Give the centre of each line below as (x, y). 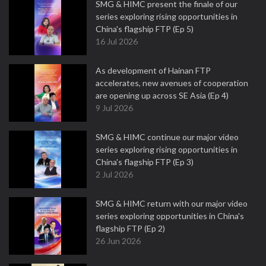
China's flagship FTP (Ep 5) (145, 29)
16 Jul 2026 (117, 41)
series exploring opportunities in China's (170, 216)
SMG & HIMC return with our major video (172, 203)
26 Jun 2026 (118, 241)
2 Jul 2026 (114, 174)
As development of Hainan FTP (153, 70)
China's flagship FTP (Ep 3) (145, 162)
